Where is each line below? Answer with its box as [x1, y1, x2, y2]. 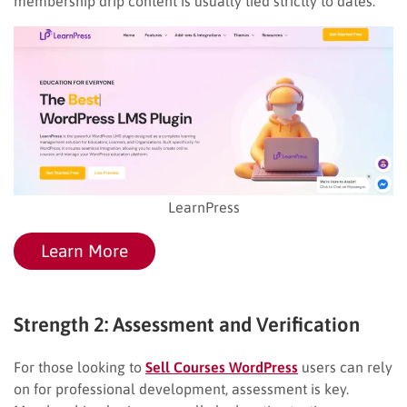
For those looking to [14, 358, 145, 375]
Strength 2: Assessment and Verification [14, 312, 360, 336]
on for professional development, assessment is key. [14, 380, 349, 397]
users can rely [298, 358, 392, 375]
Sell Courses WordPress [145, 358, 298, 375]
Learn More [41, 240, 128, 261]
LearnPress [167, 198, 240, 215]
